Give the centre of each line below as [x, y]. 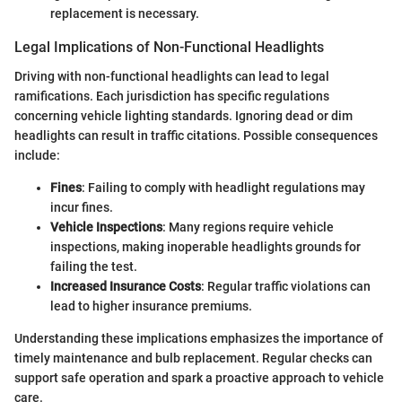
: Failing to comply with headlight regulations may [223, 187]
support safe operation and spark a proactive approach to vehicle [199, 377]
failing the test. [94, 266]
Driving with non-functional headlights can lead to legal [172, 76]
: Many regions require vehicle [248, 227]
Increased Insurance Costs [126, 286]
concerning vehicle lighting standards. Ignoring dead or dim [184, 115]
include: [37, 155]
